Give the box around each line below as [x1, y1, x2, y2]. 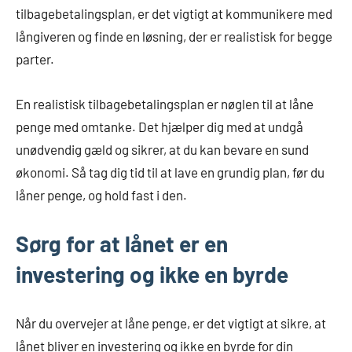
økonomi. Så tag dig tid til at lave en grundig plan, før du [16, 164, 324, 181]
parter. [16, 51, 54, 68]
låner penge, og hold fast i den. [16, 187, 187, 203]
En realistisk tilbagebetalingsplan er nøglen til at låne [16, 96, 313, 112]
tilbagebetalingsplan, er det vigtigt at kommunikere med [16, 5, 332, 22]
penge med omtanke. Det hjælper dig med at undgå [16, 119, 303, 135]
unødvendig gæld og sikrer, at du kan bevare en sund [16, 141, 309, 158]
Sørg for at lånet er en [16, 230, 228, 258]
